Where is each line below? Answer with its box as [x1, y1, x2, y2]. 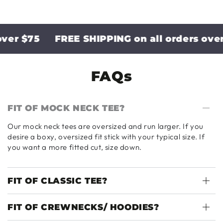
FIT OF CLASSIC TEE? [7, 176, 108, 186]
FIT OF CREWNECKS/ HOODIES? [7, 202, 159, 213]
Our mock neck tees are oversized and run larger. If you [7, 121, 204, 131]
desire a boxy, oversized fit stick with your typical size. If [7, 132, 205, 142]
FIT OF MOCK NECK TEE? [7, 103, 125, 113]
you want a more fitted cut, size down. [7, 142, 142, 152]
